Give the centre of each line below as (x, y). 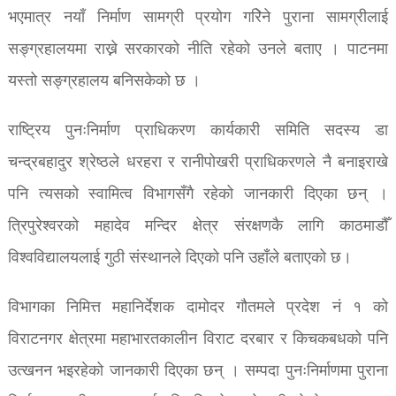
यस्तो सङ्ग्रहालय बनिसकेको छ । (104, 81)
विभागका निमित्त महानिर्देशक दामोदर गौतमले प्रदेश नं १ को (198, 308)
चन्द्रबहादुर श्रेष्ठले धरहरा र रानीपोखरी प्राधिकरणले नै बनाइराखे (198, 163)
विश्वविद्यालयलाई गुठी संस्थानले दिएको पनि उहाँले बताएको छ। (179, 258)
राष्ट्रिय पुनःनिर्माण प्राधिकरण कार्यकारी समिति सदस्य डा (198, 131)
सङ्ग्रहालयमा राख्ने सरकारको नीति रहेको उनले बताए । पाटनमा (198, 49)
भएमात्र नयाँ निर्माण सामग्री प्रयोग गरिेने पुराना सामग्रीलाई (198, 18)
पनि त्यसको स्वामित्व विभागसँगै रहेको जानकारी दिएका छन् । (198, 194)
